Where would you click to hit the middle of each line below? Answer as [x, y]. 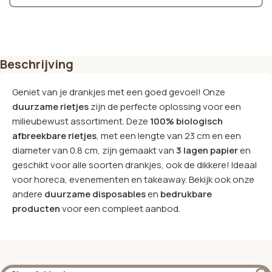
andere [28, 194]
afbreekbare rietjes [54, 135]
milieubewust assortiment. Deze [81, 121]
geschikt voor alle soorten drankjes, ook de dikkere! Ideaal [134, 165]
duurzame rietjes [50, 106]
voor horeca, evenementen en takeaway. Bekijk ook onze [133, 179]
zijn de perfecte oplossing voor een [165, 106]
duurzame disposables [95, 194]
